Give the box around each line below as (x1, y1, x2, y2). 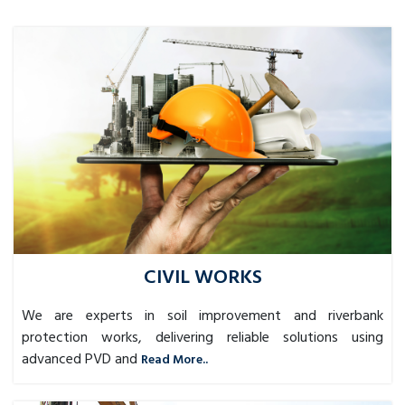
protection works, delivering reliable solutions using (22, 326, 383, 351)
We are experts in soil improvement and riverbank (22, 305, 383, 329)
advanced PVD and (22, 348, 137, 372)
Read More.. (141, 350, 208, 372)
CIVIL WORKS (143, 262, 262, 295)
